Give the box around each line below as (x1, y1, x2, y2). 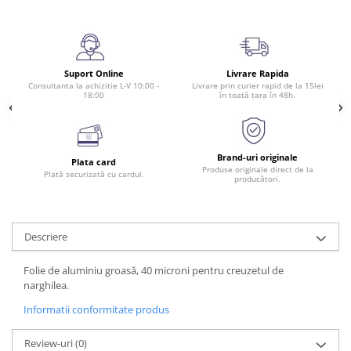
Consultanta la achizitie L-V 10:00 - (28, 80, 159, 92)
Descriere (24, 230, 67, 244)
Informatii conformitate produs (24, 302, 169, 317)
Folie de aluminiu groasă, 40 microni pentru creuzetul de (24, 263, 284, 278)
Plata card (71, 156, 116, 168)
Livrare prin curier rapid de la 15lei (191, 80, 324, 92)
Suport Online (63, 67, 124, 80)
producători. (234, 173, 280, 185)
